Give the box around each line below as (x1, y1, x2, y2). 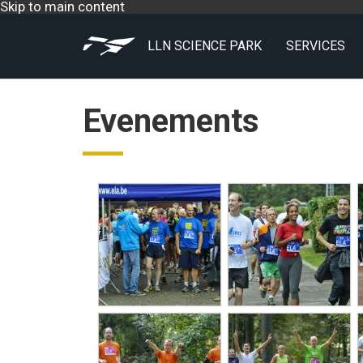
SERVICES (286, 38, 345, 53)
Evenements (83, 102, 259, 140)
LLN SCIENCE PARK (147, 38, 262, 53)
